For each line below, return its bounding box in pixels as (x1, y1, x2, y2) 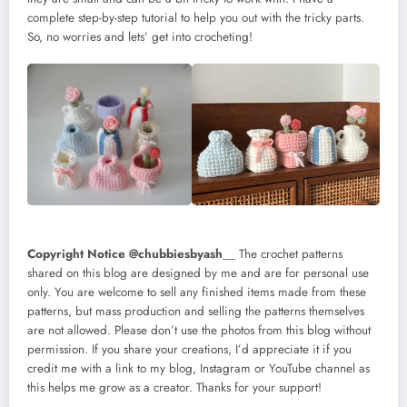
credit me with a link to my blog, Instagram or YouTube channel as (27, 359, 370, 377)
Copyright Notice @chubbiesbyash (27, 244, 223, 263)
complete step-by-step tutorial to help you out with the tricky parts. (27, 8, 364, 26)
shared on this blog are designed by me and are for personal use (27, 263, 369, 282)
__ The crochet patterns (223, 244, 342, 263)
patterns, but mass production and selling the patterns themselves (27, 302, 364, 320)
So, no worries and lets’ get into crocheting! (27, 27, 253, 45)
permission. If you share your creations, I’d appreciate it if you (27, 340, 352, 358)
